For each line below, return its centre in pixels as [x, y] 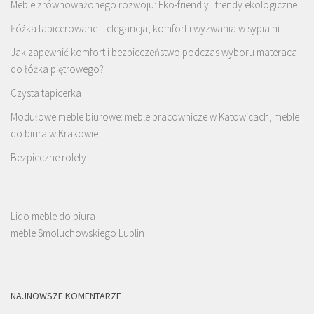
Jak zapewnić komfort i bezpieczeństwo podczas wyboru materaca [154, 53]
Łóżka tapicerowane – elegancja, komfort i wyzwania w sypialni [145, 29]
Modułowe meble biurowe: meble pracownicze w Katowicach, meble [155, 117]
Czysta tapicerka [46, 93]
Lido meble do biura [53, 217]
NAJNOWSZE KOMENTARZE [66, 296]
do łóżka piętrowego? [57, 69]
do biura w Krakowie [54, 134]
